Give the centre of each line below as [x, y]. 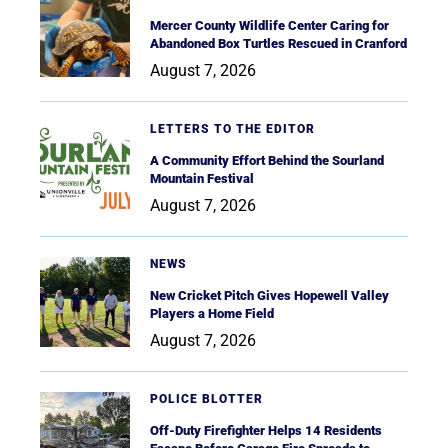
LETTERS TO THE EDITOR [232, 129]
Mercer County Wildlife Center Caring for [269, 26]
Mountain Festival [202, 179]
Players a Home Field [212, 314]
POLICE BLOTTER [206, 399]
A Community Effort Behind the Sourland [267, 161]
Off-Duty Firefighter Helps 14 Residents [266, 431]
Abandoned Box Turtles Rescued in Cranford [278, 44]
